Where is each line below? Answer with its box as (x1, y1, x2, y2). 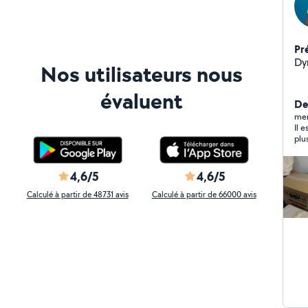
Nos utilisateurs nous (40, 59, 243, 89)
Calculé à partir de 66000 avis (151, 189, 256, 199)
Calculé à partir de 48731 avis (26, 189, 129, 199)
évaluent (100, 86, 183, 115)
